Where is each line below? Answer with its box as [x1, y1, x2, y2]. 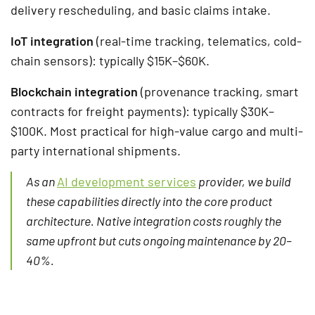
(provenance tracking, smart [138, 83, 299, 99]
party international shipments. [11, 142, 181, 158]
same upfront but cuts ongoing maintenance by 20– [26, 232, 292, 248]
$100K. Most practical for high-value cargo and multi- [11, 122, 303, 139]
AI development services [57, 173, 196, 189]
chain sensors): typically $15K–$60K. [11, 52, 210, 68]
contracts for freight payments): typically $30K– [11, 103, 274, 119]
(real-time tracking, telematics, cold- [94, 32, 302, 49]
